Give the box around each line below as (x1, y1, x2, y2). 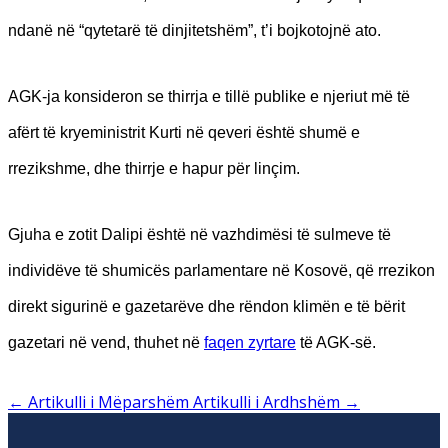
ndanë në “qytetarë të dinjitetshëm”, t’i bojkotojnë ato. (8, 21, 381, 39)
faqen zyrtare (204, 333, 296, 351)
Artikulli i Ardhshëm (193, 390, 340, 413)
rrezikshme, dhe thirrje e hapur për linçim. (8, 159, 300, 177)
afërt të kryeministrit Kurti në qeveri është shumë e (8, 123, 360, 141)
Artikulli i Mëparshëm (28, 390, 189, 413)
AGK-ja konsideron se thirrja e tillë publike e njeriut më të (8, 87, 410, 105)
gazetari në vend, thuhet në (8, 333, 204, 351)
